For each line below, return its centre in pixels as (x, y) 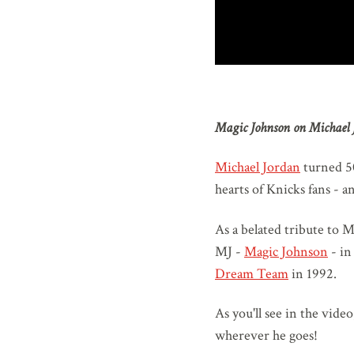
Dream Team (252, 273)
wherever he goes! (266, 336)
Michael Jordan (258, 168)
